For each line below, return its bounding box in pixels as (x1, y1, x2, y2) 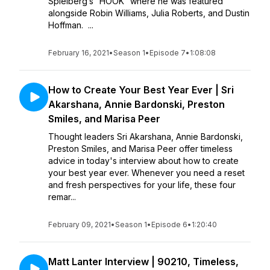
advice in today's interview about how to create (48, 155, 239, 166)
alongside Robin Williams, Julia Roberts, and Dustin (48, 8, 250, 18)
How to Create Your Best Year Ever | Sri (48, 84, 234, 96)
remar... (48, 192, 76, 202)
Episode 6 (151, 220, 187, 229)
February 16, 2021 (48, 48, 109, 57)
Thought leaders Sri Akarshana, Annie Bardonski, (48, 131, 243, 142)
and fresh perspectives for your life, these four (48, 180, 236, 190)
